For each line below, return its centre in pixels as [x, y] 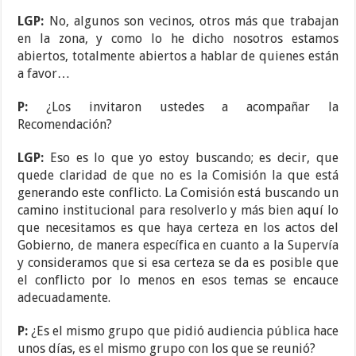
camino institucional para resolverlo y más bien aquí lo [178, 211]
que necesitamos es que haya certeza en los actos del [178, 228]
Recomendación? [65, 125]
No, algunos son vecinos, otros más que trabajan [193, 21]
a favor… [44, 74]
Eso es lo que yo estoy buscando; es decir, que [194, 158]
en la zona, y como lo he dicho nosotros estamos [178, 39]
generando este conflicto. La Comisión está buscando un [178, 193]
